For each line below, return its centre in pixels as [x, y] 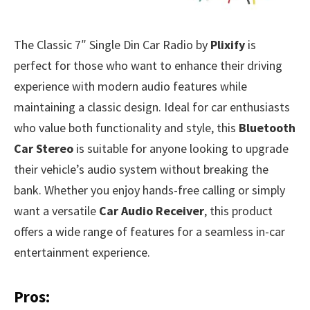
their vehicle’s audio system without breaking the [141, 170]
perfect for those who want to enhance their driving [148, 66]
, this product [238, 211]
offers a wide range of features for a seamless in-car [149, 232]
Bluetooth [267, 128]
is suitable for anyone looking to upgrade [181, 149]
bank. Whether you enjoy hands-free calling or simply [149, 190]
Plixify [228, 45]
